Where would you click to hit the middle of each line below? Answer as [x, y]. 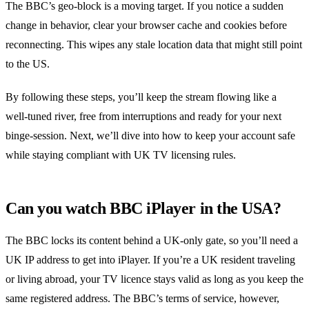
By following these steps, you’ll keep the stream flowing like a [141, 97]
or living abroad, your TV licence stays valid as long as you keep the [154, 279]
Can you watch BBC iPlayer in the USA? [143, 208]
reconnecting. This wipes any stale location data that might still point [154, 44]
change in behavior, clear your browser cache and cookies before [146, 25]
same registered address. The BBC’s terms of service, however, [142, 298]
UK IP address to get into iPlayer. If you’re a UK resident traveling [150, 259]
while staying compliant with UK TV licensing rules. [121, 154]
